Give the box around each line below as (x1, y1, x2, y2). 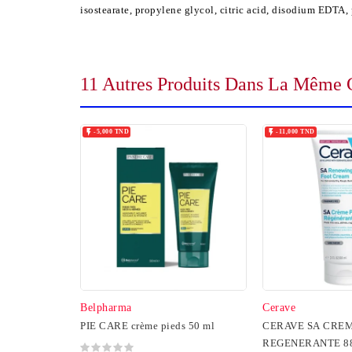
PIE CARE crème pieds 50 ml (80, 319, 214, 332)
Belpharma (80, 301, 132, 313)
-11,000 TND (276, 127, 315, 135)
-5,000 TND (93, 127, 129, 135)
